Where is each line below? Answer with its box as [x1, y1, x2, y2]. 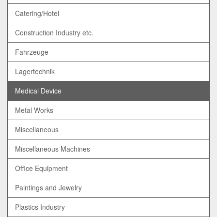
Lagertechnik [15, 66, 55, 76]
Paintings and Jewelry [15, 182, 82, 192]
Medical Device [15, 85, 62, 95]
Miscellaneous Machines [15, 143, 90, 154]
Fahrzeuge [15, 46, 48, 57]
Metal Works [15, 105, 53, 115]
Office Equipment [15, 163, 68, 173]
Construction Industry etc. [15, 27, 93, 37]
